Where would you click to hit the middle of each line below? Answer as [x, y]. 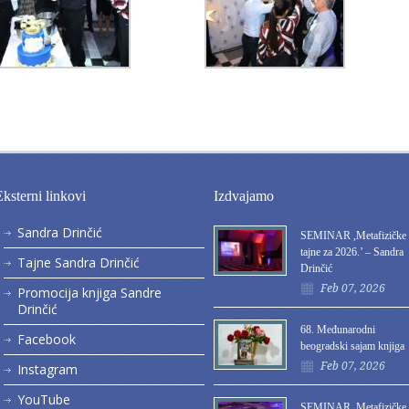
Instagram [47, 369]
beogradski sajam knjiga [352, 346]
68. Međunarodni [338, 330]
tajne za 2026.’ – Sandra [352, 252]
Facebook [47, 339]
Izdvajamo [244, 196]
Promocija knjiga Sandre [89, 293]
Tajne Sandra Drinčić [79, 262]
